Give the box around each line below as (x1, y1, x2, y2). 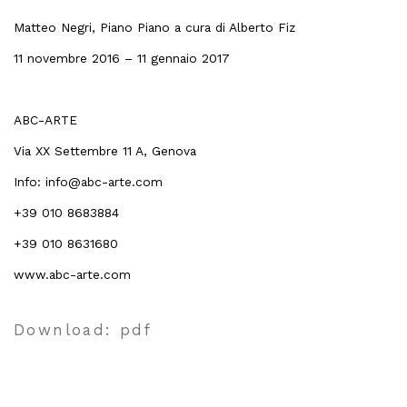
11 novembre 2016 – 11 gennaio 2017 (14, 51, 230, 65)
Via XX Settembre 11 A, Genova (14, 144, 196, 158)
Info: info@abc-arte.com (14, 174, 163, 189)
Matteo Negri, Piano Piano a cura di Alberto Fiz (14, 20, 295, 35)
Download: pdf (14, 322, 153, 339)
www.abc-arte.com (14, 267, 131, 282)
